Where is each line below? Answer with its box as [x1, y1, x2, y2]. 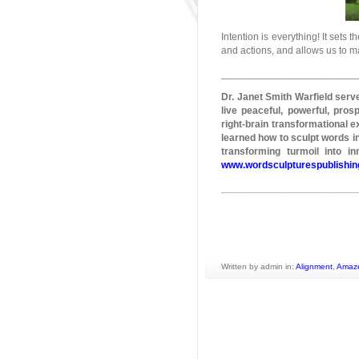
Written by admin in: [221, 262, 296, 271]
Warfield [292, 91, 333, 103]
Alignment [296, 262, 333, 271]
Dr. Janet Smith [221, 91, 292, 103]
